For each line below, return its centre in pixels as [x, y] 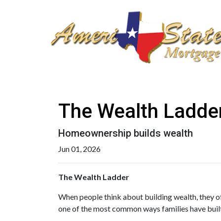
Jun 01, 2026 [79, 149]
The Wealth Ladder [94, 177]
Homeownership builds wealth [126, 133]
